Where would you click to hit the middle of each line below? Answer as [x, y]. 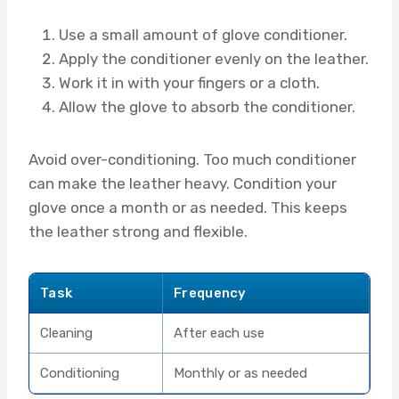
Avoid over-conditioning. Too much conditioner [192, 159]
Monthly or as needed [240, 373]
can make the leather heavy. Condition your [183, 183]
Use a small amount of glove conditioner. [203, 34]
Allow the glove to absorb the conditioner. [207, 106]
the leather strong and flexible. [138, 231]
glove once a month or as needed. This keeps [188, 207]
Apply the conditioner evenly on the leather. [214, 58]
